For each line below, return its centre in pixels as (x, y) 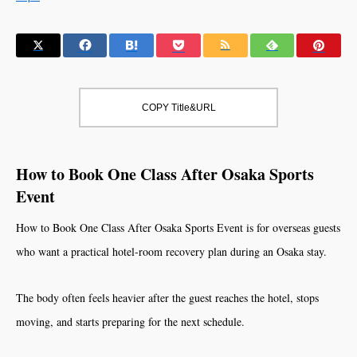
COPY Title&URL (178, 108)
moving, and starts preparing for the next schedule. (130, 322)
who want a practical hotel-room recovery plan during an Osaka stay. (171, 251)
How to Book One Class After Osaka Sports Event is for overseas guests (178, 228)
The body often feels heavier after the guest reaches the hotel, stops (167, 298)
